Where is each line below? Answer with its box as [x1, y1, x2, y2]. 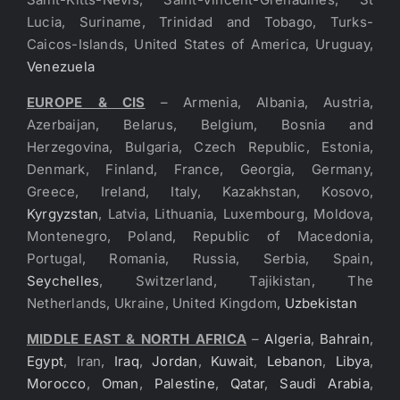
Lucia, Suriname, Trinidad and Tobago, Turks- [27, 12, 373, 30]
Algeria [264, 329, 311, 347]
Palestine [154, 374, 215, 392]
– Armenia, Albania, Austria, [145, 93, 373, 111]
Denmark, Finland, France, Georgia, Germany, [27, 160, 373, 178]
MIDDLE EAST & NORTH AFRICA [27, 329, 247, 347]
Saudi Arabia [279, 374, 370, 392]
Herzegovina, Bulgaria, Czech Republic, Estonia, [27, 137, 373, 155]
